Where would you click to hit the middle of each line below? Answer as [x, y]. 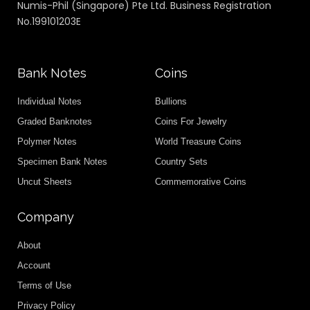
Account [34, 266]
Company [46, 217]
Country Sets [181, 162]
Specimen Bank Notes [62, 162]
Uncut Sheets [45, 182]
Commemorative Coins [201, 182]
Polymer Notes [47, 142]
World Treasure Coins [198, 142]
